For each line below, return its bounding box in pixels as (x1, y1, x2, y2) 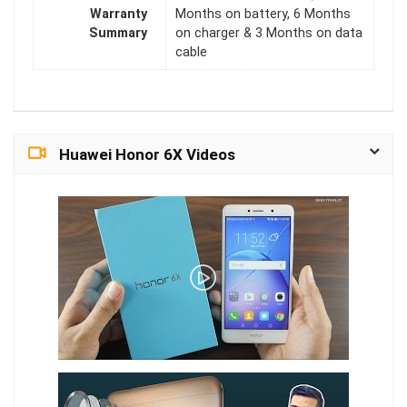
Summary (89, 25, 147, 42)
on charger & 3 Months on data (175, 25, 362, 42)
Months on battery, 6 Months (175, 6, 351, 23)
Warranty (90, 6, 147, 23)
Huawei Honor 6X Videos (59, 145, 235, 164)
